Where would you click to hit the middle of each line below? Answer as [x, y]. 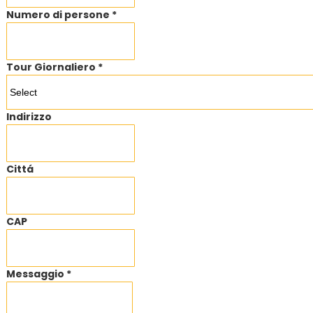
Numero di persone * [61, 15]
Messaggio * [39, 274]
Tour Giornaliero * [54, 67]
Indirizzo [29, 117]
